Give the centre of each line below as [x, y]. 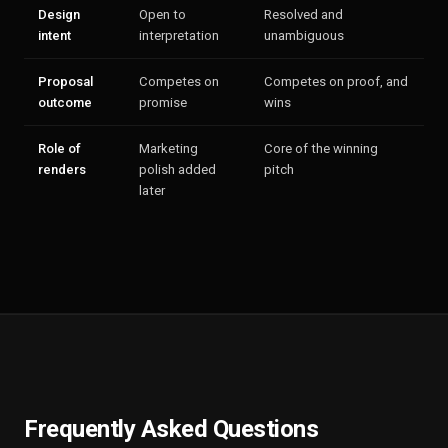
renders [62, 169]
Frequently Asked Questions [171, 429]
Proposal [65, 81]
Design [59, 14]
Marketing [168, 148]
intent [54, 35]
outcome [65, 102]
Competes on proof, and [336, 81]
